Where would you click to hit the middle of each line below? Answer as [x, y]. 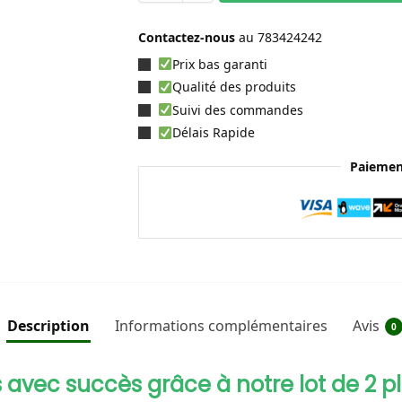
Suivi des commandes [237, 109]
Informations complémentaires [221, 325]
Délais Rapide [213, 133]
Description [48, 325]
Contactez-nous [188, 37]
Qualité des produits [234, 87]
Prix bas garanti [219, 64]
